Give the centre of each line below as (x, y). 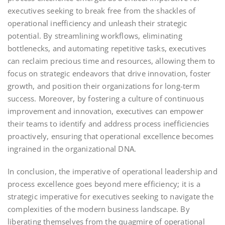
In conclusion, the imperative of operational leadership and (113, 171)
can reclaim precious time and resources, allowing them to (111, 61)
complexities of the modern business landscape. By (99, 209)
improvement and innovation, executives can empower (106, 111)
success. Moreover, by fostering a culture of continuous (106, 98)
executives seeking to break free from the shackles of (102, 10)
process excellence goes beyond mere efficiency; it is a (104, 184)
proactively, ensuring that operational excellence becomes (111, 136)
